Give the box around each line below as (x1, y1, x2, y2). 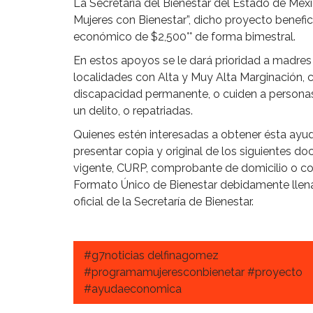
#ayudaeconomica (84, 282, 182, 296)
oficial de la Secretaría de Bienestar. (73, 195, 254, 209)
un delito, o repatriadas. (73, 104, 193, 118)
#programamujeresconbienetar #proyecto (84, 265, 303, 279)
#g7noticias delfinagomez (84, 248, 219, 262)
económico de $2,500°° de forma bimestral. (73, 30, 296, 44)
